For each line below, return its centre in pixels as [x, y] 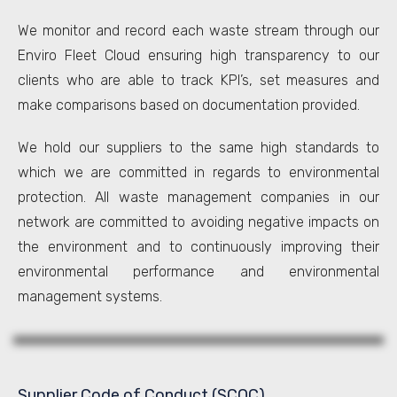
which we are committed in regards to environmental [198, 172]
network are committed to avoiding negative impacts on [198, 222]
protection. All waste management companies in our [198, 197]
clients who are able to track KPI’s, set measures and [198, 80]
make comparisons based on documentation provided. [189, 105]
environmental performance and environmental [198, 272]
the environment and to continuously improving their [198, 247]
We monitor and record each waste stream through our [198, 31]
